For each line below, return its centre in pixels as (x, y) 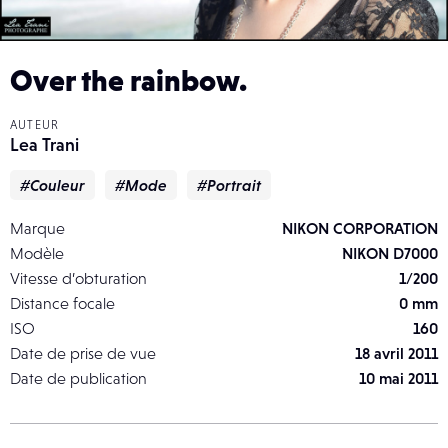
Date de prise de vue (83, 352)
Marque (37, 227)
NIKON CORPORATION (360, 227)
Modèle (37, 252)
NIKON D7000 (390, 252)
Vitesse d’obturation (78, 277)
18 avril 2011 (396, 352)
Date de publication (78, 377)
